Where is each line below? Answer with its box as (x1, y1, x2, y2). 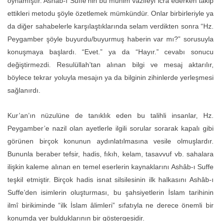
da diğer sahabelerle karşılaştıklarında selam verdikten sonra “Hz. (7, 22, 214, 30)
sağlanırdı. (7, 86, 40, 94)
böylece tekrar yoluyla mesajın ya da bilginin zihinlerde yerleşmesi (7, 73, 214, 81)
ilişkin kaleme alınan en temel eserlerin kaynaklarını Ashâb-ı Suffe (7, 162, 214, 171)
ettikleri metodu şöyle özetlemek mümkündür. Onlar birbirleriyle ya (7, 9, 214, 17)
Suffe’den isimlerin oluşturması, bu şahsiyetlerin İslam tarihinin (7, 188, 214, 196)
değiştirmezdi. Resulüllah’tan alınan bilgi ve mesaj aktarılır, (7, 60, 214, 69)
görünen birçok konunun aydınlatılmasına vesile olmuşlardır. (7, 137, 214, 145)
